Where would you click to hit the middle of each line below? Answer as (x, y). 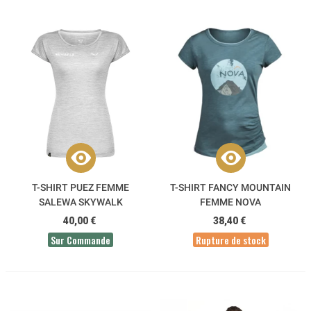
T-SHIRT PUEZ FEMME (81, 187)
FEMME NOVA (230, 202)
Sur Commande (81, 239)
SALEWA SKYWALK (81, 202)
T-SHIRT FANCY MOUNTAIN (230, 187)
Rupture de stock (230, 239)
